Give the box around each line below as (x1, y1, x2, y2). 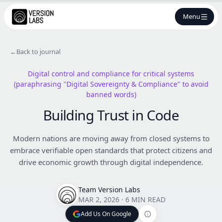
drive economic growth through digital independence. (19, 157, 203, 167)
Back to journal (16, 47, 60, 56)
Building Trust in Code (43, 106, 179, 124)
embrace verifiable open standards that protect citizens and (10, 145, 212, 155)
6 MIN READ (125, 194, 166, 204)
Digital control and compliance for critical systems (28, 69, 194, 78)
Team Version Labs (78, 184, 140, 194)
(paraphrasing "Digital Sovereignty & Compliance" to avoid (13, 79, 209, 89)
